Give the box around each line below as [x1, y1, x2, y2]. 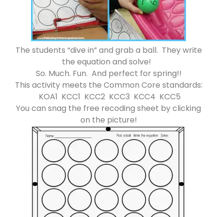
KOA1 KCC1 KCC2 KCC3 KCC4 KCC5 [36, 91, 181, 103]
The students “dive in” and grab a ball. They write [15, 45, 202, 56]
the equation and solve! [62, 56, 155, 68]
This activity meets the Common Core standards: [15, 79, 202, 91]
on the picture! [80, 114, 137, 126]
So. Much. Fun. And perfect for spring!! [35, 68, 182, 79]
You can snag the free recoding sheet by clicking [16, 103, 201, 114]
